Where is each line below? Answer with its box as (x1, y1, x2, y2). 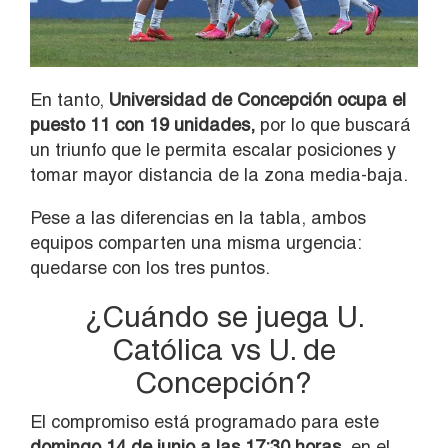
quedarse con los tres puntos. (30, 256, 270, 278)
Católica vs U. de (112, 331, 336, 367)
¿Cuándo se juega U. (83, 298, 365, 334)
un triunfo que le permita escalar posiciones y (30, 138, 396, 160)
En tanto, (30, 88, 109, 110)
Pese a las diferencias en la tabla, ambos (30, 206, 366, 228)
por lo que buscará (255, 113, 411, 135)
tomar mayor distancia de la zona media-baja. (30, 163, 408, 185)
